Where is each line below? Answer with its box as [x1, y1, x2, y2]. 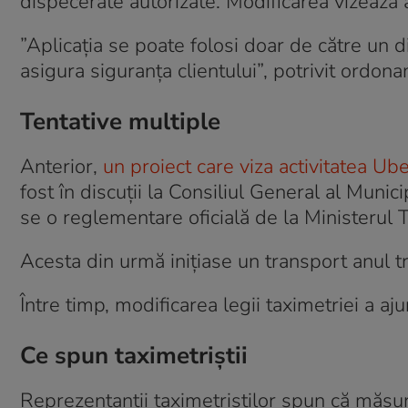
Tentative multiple [20, 106, 220, 138]
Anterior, [20, 153, 103, 180]
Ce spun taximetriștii [20, 340, 248, 372]
